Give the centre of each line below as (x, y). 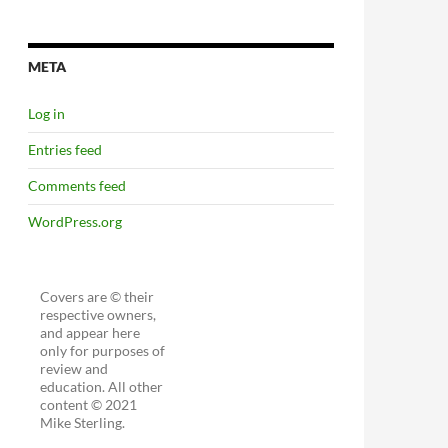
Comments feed (77, 185)
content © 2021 (89, 404)
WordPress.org (75, 221)
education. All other (102, 386)
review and (74, 368)
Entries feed (65, 149)
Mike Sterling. (83, 422)
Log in (46, 113)
